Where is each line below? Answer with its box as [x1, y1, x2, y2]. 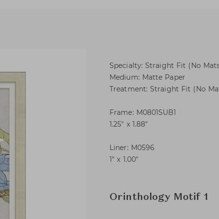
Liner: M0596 [109, 143, 155, 152]
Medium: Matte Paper [109, 73, 185, 82]
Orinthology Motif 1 [109, 193, 208, 202]
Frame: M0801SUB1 [109, 108, 176, 117]
